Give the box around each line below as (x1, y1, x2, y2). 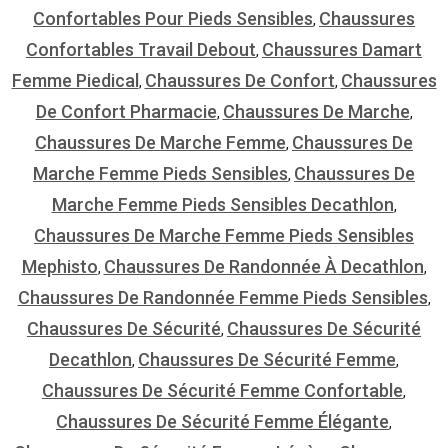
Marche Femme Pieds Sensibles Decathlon (51, 193, 394, 215)
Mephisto (21, 255, 98, 277)
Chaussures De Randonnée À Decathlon (103, 255, 424, 277)
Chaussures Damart (262, 38, 422, 60)
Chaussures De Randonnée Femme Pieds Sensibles (17, 286, 428, 308)
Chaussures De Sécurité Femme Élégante (56, 410, 389, 432)
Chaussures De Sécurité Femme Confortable (42, 379, 403, 401)
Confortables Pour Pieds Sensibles (33, 7, 313, 29)
